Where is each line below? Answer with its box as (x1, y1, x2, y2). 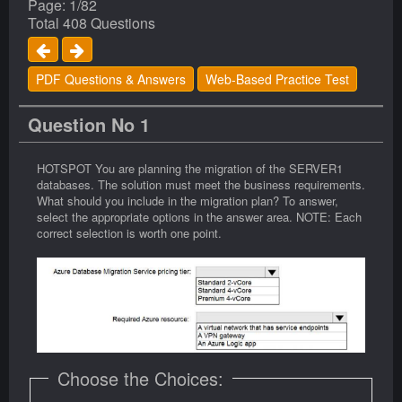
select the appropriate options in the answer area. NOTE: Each (37, 208, 362, 226)
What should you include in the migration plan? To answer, (37, 192, 338, 210)
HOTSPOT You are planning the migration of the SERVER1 (37, 160, 343, 178)
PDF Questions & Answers (36, 70, 186, 89)
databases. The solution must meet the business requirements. (37, 176, 365, 194)
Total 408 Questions (28, 13, 155, 33)
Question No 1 (28, 111, 150, 138)
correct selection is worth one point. (37, 224, 222, 242)
